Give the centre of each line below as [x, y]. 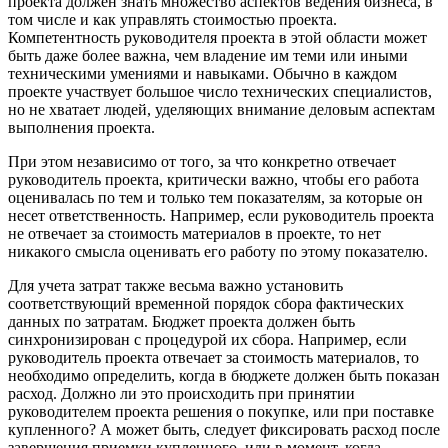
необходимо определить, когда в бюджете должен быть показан [224, 375]
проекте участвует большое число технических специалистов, [220, 91]
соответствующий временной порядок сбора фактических [206, 303]
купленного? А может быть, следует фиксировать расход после [224, 429]
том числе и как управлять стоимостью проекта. [172, 19]
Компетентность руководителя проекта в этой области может [217, 37]
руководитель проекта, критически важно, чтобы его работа [213, 179]
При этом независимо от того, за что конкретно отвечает [202, 161]
